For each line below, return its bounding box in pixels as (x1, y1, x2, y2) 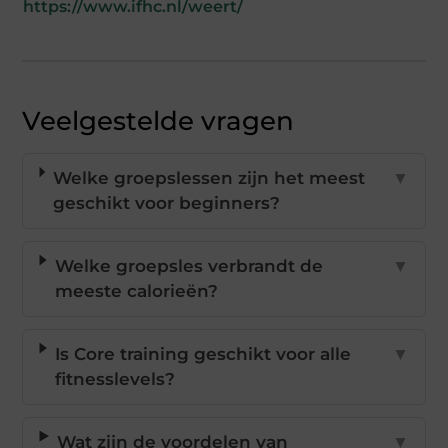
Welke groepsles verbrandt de (54, 256, 323, 277)
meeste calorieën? (54, 281, 218, 302)
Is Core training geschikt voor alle (54, 344, 351, 365)
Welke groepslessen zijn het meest (53, 168, 365, 189)
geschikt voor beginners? (53, 193, 280, 214)
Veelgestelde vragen (22, 105, 295, 138)
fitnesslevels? (54, 369, 175, 390)
